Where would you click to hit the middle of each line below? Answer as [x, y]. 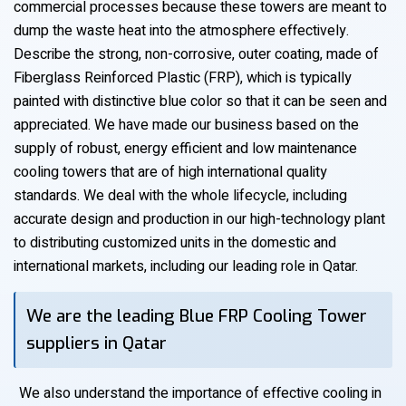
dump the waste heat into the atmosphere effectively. [181, 31]
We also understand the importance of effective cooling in [201, 393]
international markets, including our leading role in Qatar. [186, 266]
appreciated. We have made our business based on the [186, 125]
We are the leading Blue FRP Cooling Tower [197, 316]
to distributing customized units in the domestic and [175, 243]
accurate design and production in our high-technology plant [199, 219]
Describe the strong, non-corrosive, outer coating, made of [196, 54]
